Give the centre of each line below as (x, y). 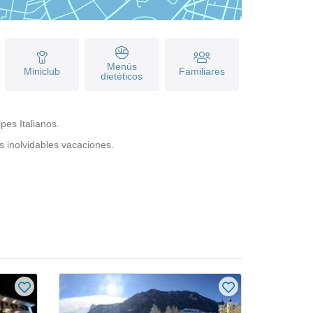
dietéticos (122, 76)
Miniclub (42, 71)
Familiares (202, 71)
